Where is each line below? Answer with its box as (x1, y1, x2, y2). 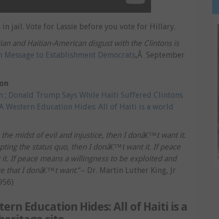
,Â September (135, 50, 185, 60)
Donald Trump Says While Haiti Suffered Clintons (8, 90, 183, 100)
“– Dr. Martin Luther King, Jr (78, 166, 176, 175)
